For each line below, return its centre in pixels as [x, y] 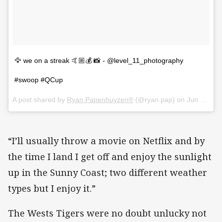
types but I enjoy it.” [53, 188]
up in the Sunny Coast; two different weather [108, 172]
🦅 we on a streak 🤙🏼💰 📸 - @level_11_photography [99, 60]
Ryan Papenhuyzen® [100, 99]
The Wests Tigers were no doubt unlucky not [107, 213]
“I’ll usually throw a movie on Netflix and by [106, 140]
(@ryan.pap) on [160, 99]
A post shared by [40, 99]
